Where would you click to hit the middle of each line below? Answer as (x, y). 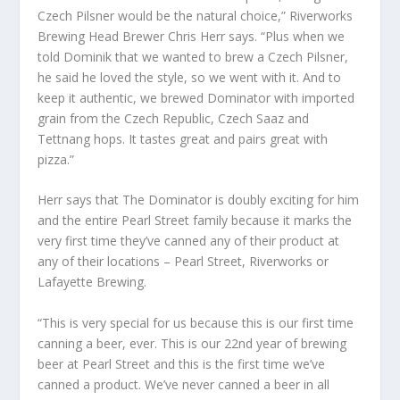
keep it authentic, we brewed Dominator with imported (196, 97)
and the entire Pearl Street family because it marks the (195, 221)
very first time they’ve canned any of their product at (189, 241)
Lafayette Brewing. (92, 282)
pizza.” (56, 159)
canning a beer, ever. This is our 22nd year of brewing (192, 343)
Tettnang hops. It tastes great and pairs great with (183, 138)
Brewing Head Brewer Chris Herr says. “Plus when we (192, 36)
